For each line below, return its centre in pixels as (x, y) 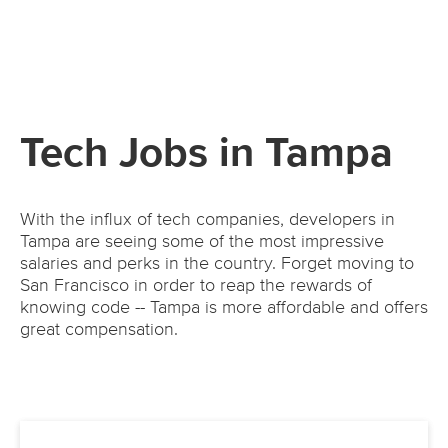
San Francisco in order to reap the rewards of (196, 286)
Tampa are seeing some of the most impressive (202, 242)
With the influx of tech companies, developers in (207, 220)
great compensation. (99, 330)
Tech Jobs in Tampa (206, 154)
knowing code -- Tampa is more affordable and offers (224, 308)
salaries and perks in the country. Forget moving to (217, 264)
